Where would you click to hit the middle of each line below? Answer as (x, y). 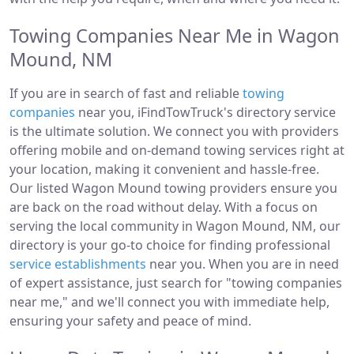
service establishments (78, 264)
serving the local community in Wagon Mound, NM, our (175, 226)
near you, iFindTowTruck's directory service (205, 112)
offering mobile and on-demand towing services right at (177, 150)
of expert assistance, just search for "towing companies (176, 283)
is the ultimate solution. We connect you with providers (174, 131)
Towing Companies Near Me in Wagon (175, 36)
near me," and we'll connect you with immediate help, (169, 302)
